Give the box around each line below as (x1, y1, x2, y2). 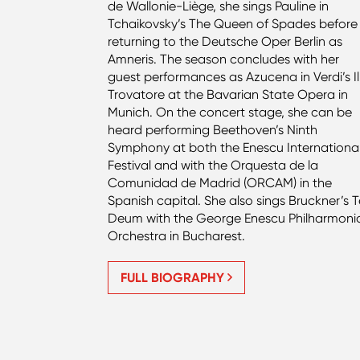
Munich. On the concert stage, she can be (108, 104, 353, 120)
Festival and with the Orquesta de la (108, 157, 319, 173)
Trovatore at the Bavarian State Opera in (108, 86, 349, 102)
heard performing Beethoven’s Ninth (108, 121, 318, 137)
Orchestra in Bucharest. (108, 227, 249, 243)
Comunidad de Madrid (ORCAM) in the (108, 174, 333, 190)
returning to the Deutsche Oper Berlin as (108, 33, 343, 49)
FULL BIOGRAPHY (121, 269, 228, 285)
